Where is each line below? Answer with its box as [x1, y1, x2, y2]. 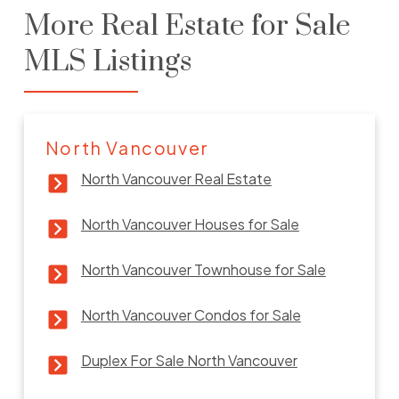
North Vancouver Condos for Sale [80, 305, 301, 324]
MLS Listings [23, 43, 191, 80]
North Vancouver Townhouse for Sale [80, 259, 326, 279]
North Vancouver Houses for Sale [80, 214, 299, 233]
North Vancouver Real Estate [80, 168, 272, 188]
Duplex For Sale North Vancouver [80, 350, 297, 370]
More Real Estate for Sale [23, 7, 351, 45]
